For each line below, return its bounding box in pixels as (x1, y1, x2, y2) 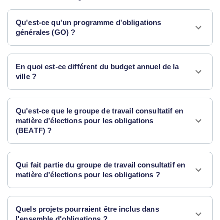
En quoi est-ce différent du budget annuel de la (16, 62, 179, 71)
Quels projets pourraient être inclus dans (16, 205, 159, 213)
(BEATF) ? (16, 126, 52, 135)
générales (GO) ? (16, 28, 76, 36)
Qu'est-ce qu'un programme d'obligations (16, 18, 162, 27)
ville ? (16, 72, 36, 81)
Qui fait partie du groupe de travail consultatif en (16, 161, 186, 169)
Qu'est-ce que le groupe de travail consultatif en (16, 107, 183, 115)
